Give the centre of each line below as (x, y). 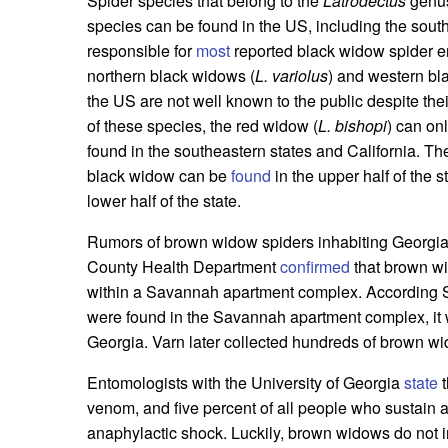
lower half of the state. (164, 201)
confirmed (315, 267)
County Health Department (183, 267)
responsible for (141, 51)
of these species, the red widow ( (202, 126)
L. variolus (291, 76)
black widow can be (159, 176)
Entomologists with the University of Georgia (245, 383)
